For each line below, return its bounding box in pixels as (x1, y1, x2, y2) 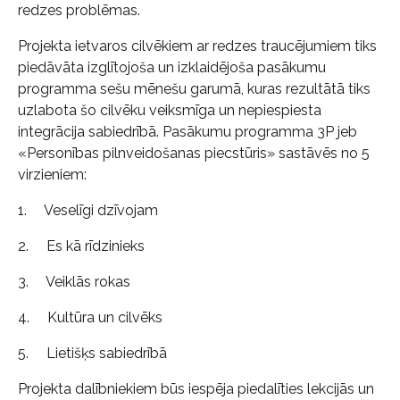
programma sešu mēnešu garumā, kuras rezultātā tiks (18, 80, 371, 97)
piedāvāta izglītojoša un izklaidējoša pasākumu (18, 59, 326, 76)
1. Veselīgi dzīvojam (18, 202, 158, 219)
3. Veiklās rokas (18, 273, 130, 290)
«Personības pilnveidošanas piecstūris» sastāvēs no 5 (18, 145, 370, 162)
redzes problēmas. (18, 2, 140, 19)
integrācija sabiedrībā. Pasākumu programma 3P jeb (18, 123, 357, 140)
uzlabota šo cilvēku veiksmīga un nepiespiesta (18, 102, 321, 119)
